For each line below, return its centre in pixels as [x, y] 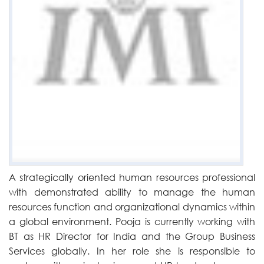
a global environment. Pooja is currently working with [132, 221]
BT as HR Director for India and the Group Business [132, 236]
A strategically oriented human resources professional [132, 177]
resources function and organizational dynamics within [132, 207]
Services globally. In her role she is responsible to [132, 251]
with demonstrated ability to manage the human [132, 192]
